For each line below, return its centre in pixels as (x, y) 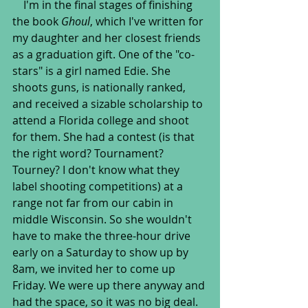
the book (37, 21)
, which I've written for (148, 21)
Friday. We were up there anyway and (110, 285)
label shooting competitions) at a (99, 186)
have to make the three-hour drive (103, 236)
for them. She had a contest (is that (105, 137)
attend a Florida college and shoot (102, 120)
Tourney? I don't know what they (97, 170)
